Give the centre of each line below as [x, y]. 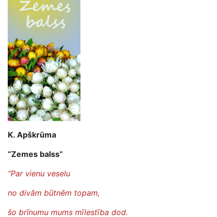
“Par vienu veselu [39, 173]
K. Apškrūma [32, 135]
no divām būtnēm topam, [54, 193]
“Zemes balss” [35, 154]
